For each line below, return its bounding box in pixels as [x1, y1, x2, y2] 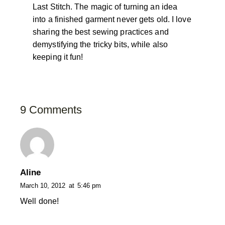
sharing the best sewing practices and [33, 27, 169, 36]
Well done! [20, 196, 59, 205]
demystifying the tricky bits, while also [33, 40, 168, 49]
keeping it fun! [33, 52, 83, 61]
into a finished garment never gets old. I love [33, 15, 191, 24]
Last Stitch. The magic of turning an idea [33, 2, 178, 11]
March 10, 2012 [20, 182, 65, 190]
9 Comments [20, 103, 82, 116]
